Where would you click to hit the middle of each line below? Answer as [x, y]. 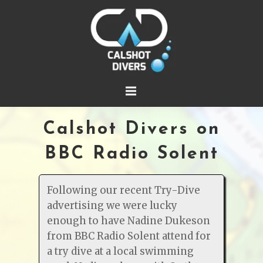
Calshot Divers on [131, 130]
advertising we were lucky [112, 205]
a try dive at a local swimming [120, 251]
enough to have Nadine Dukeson [128, 220]
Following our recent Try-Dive [123, 190]
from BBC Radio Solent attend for [129, 236]
